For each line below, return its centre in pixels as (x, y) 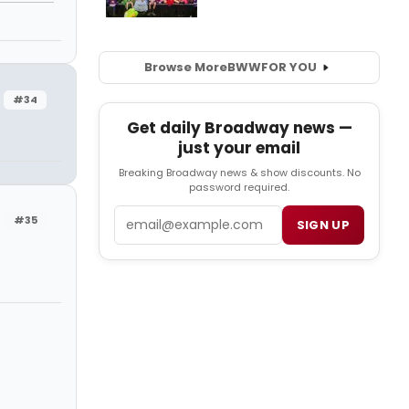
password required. (239, 188)
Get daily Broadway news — (239, 128)
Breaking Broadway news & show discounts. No (239, 173)
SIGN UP (323, 225)
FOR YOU (288, 68)
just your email (239, 148)
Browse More (185, 68)
